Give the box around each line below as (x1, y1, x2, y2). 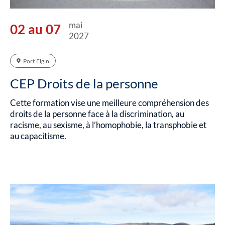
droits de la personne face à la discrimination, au (10, 108, 184, 119)
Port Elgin (23, 57, 50, 65)
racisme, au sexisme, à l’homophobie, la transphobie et (10, 119, 206, 130)
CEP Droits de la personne (10, 75, 158, 91)
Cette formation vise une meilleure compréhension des (10, 97, 209, 108)
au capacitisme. (10, 130, 66, 141)
